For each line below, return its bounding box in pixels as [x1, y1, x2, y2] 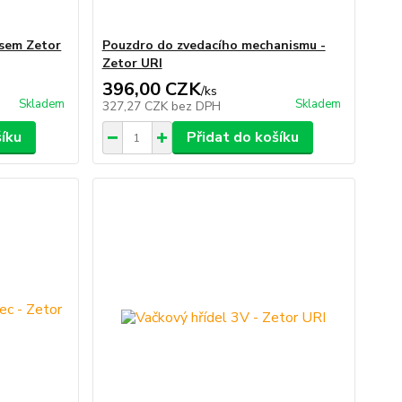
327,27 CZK [101, 98, 171, 116]
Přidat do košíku [186, 127, 299, 148]
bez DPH [170, 98, 221, 116]
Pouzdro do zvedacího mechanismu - [101, 37, 326, 55]
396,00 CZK [101, 77, 201, 102]
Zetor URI [101, 55, 162, 73]
